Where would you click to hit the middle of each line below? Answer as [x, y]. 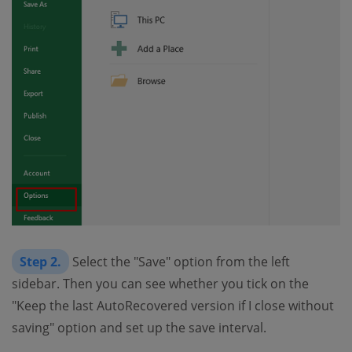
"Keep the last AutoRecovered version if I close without [173, 305]
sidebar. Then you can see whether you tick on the [160, 283]
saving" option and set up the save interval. [139, 327]
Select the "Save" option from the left [180, 261]
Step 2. [40, 261]
